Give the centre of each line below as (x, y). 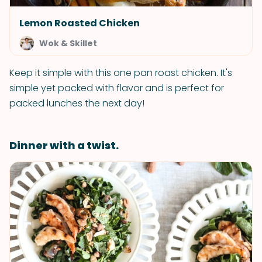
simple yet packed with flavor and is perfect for (117, 88)
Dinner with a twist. (64, 145)
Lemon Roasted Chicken (80, 23)
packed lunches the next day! (77, 103)
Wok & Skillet (68, 43)
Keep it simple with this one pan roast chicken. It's (121, 73)
